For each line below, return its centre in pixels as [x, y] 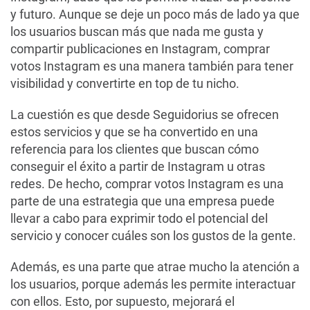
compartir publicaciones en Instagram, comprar [140, 49]
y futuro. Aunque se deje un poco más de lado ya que [155, 14]
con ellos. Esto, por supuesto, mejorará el [122, 301]
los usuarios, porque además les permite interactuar [153, 284]
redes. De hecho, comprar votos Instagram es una [147, 184]
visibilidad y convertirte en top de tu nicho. [125, 83]
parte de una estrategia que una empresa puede [143, 201]
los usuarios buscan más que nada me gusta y [137, 31]
